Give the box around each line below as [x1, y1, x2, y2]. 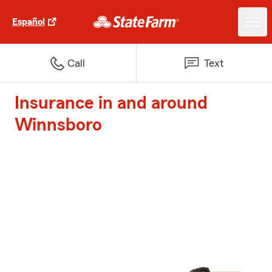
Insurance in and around [15, 94, 208, 112]
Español [12, 17, 45, 27]
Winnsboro [15, 116, 102, 134]
